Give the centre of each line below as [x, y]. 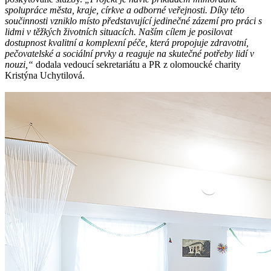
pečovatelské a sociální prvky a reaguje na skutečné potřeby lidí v [129, 53]
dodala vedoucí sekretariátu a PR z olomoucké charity [137, 64]
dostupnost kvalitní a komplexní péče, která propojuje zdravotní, [127, 42]
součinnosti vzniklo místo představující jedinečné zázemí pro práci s [133, 21]
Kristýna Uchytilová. [45, 75]
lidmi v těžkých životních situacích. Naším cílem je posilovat [119, 31]
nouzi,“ [19, 64]
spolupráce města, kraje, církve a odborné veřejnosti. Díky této [125, 10]
